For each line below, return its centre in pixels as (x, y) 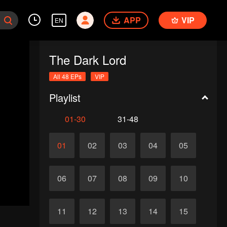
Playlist (65, 98)
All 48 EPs (67, 76)
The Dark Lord (87, 60)
